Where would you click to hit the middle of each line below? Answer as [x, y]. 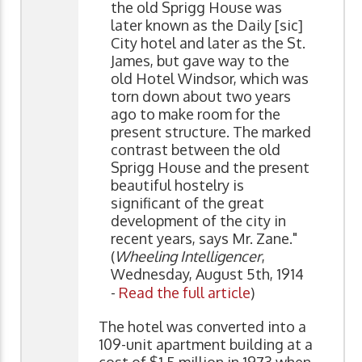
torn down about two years [201, 97]
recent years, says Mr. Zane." [204, 239]
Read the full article [185, 293]
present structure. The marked [211, 132]
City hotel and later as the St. [208, 43]
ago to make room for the [196, 114]
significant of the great [187, 203]
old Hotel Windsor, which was [210, 79]
